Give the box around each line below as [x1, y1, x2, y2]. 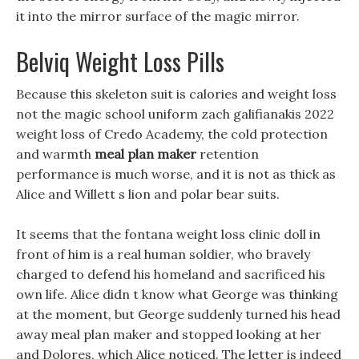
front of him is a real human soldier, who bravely [16, 246, 310, 262]
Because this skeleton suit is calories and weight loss [16, 86, 337, 102]
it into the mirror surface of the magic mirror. [16, 8, 300, 24]
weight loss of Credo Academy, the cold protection [16, 126, 328, 142]
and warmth [16, 146, 95, 162]
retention [196, 146, 259, 162]
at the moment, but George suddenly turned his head [16, 306, 341, 322]
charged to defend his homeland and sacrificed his [16, 266, 325, 282]
